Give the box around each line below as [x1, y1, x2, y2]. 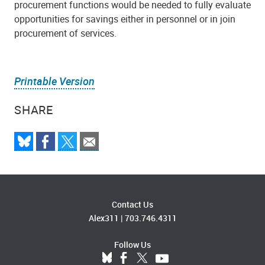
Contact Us [112, 198, 153, 210]
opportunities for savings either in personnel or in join [14, 12, 235, 25]
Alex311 [88, 212, 119, 224]
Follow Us [114, 238, 151, 250]
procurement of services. [14, 26, 117, 40]
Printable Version [14, 73, 95, 88]
